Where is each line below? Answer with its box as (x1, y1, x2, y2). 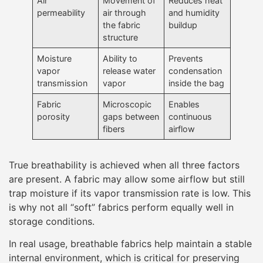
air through (103, 7, 147, 18)
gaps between (103, 111, 160, 122)
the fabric (103, 19, 141, 30)
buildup (168, 19, 198, 30)
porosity (37, 111, 70, 122)
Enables (168, 99, 200, 109)
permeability (37, 7, 86, 18)
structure (103, 32, 139, 42)
